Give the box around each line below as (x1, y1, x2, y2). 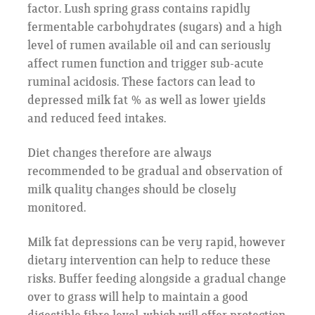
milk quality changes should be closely (27, 183, 236, 198)
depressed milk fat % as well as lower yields (27, 94, 266, 108)
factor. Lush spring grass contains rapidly (27, 2, 250, 17)
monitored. (27, 201, 86, 216)
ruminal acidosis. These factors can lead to (27, 75, 255, 90)
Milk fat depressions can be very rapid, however (27, 235, 285, 250)
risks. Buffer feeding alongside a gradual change (27, 271, 286, 286)
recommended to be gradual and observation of (27, 165, 283, 179)
